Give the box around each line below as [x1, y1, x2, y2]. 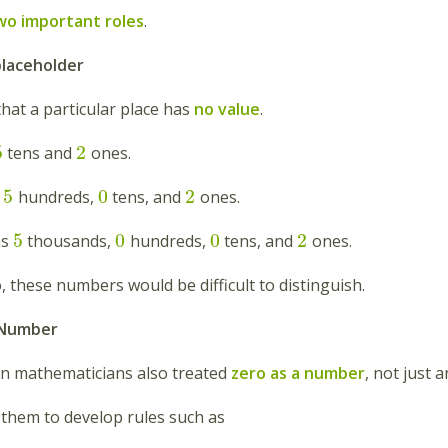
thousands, [23, 230, 116, 253]
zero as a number [231, 362, 365, 385]
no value [190, 98, 260, 121]
